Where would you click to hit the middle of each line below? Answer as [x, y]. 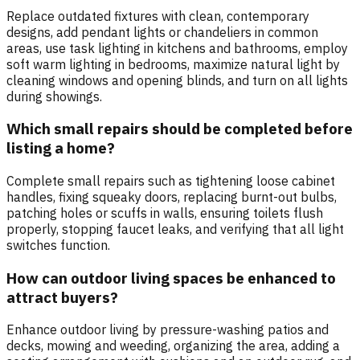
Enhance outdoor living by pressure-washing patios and [168, 330]
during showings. [54, 96]
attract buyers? [62, 297]
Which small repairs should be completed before [180, 129]
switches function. [58, 245]
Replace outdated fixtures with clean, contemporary [158, 16]
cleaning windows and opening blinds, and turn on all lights [177, 80]
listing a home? [61, 148]
